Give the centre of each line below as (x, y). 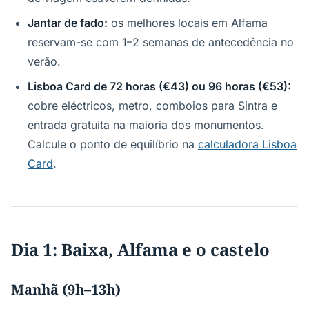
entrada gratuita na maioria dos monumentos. (146, 125)
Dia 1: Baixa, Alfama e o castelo (140, 249)
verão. (44, 61)
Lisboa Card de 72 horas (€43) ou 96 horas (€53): (159, 86)
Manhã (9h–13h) (66, 289)
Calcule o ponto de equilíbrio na (113, 144)
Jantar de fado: (68, 23)
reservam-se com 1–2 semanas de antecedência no (161, 42)
